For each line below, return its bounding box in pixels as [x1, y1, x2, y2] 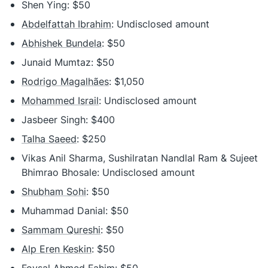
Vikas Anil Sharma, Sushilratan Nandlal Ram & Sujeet [22, 151, 258, 165]
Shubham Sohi [22, 185, 86, 198]
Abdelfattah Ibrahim [22, 17, 111, 31]
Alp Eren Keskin [22, 242, 92, 255]
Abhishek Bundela [22, 36, 102, 50]
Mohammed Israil [22, 94, 99, 107]
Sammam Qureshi [22, 223, 100, 236]
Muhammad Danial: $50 [22, 204, 129, 217]
